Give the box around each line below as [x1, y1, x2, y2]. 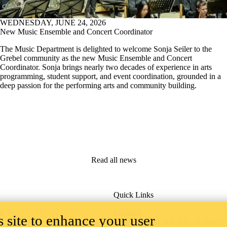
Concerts [113, 208, 142, 217]
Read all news [91, 156, 136, 165]
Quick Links [113, 191, 154, 200]
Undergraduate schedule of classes [113, 217, 223, 226]
